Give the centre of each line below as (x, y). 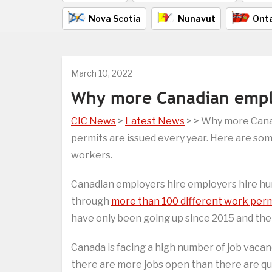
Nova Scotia (115, 19)
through (91, 202)
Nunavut (197, 19)
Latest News (155, 121)
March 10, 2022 (102, 73)
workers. (92, 155)
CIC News (93, 121)
